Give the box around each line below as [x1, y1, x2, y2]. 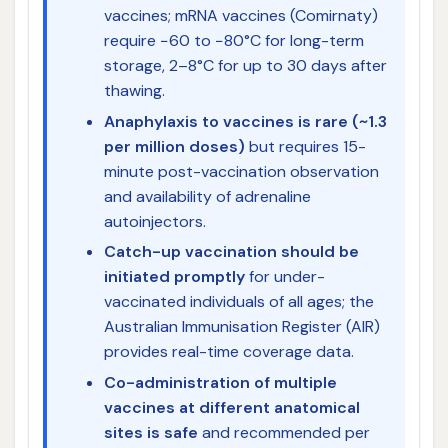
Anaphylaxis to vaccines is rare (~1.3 [103, 110, 387, 132]
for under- [244, 266, 325, 288]
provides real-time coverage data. [103, 341, 354, 363]
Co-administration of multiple [103, 371, 337, 393]
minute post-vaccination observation [103, 160, 379, 182]
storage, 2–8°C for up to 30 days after [103, 55, 387, 77]
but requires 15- [244, 135, 366, 157]
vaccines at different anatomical [103, 396, 360, 418]
